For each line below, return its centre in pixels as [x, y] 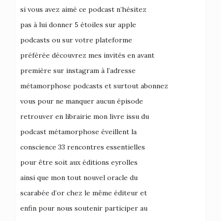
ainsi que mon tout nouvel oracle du [79, 178]
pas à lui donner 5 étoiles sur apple [78, 25]
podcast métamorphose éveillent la [78, 132]
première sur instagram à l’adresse [78, 71]
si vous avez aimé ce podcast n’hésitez [83, 9]
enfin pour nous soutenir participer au [84, 208]
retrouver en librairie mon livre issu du [85, 116]
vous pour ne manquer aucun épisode [82, 101]
